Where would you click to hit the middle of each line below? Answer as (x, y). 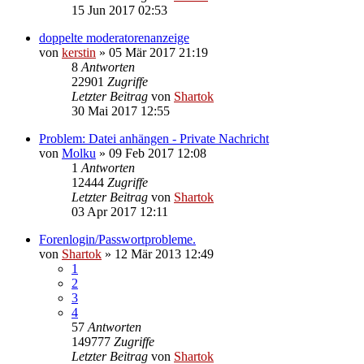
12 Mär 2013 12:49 (164, 253)
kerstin (79, 52)
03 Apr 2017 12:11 (120, 211)
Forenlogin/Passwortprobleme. (117, 239)
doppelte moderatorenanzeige (114, 37)
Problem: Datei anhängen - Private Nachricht (154, 138)
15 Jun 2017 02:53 (119, 10)
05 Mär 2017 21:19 (158, 52)
